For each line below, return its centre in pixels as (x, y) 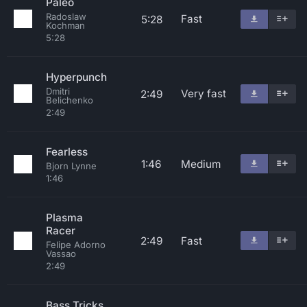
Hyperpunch (76, 77)
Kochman (65, 25)
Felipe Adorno (76, 245)
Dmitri (58, 91)
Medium (201, 164)
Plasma (64, 218)
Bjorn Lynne (71, 166)
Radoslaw (66, 16)
